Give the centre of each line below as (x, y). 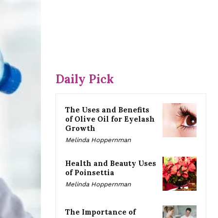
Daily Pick (85, 79)
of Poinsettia (90, 172)
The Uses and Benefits (107, 109)
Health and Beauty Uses (111, 163)
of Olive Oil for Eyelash (110, 119)
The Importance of (100, 212)
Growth (80, 128)
